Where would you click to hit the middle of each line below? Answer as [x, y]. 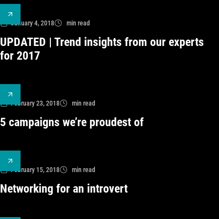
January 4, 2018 [33, 23]
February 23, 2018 [35, 103]
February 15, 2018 [35, 170]
